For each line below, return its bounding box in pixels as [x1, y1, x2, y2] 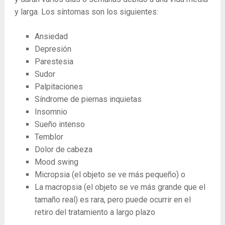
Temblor [34, 132, 63, 142]
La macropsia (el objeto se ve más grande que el [34, 182, 205, 192]
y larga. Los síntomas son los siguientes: [14, 7, 158, 17]
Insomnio [34, 107, 67, 117]
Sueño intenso [34, 120, 85, 130]
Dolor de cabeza [34, 145, 92, 155]
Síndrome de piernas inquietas [34, 94, 142, 104]
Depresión [34, 44, 71, 54]
